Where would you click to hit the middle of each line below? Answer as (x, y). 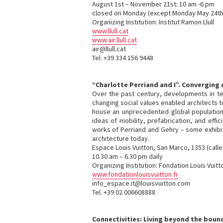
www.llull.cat (110, 31)
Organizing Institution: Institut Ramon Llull (153, 22)
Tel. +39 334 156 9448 (122, 58)
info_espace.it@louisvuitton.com (141, 183)
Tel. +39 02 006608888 (123, 192)
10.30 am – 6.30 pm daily (127, 156)
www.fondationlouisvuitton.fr (135, 174)
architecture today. (120, 138)
